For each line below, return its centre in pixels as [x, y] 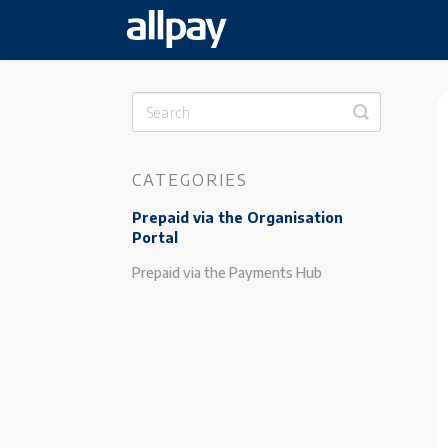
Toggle [389, 110]
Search [387, 126]
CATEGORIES [190, 180]
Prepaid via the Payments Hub [227, 272]
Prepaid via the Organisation [237, 217]
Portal [155, 237]
